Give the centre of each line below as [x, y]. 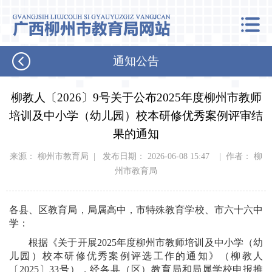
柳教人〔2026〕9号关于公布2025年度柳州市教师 [136, 97]
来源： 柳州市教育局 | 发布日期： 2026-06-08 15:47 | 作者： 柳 [136, 156]
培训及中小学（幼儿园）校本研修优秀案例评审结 [136, 116]
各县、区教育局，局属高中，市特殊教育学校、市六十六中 [136, 210]
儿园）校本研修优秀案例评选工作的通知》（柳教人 [136, 256]
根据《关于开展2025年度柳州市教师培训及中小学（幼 [136, 243]
